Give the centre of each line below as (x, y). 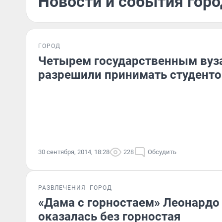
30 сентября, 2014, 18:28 (74, 152)
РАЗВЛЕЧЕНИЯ (62, 188)
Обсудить (162, 152)
